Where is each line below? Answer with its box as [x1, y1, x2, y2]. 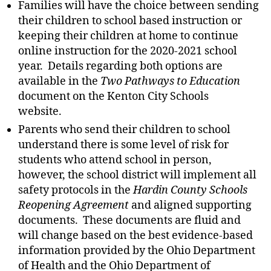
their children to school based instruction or [18, 14, 242, 28]
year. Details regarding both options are [18, 59, 223, 73]
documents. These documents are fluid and [18, 214, 241, 227]
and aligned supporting [131, 198, 252, 212]
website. [18, 105, 67, 119]
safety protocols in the [18, 183, 133, 197]
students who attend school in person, [18, 153, 212, 167]
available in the [18, 74, 100, 88]
